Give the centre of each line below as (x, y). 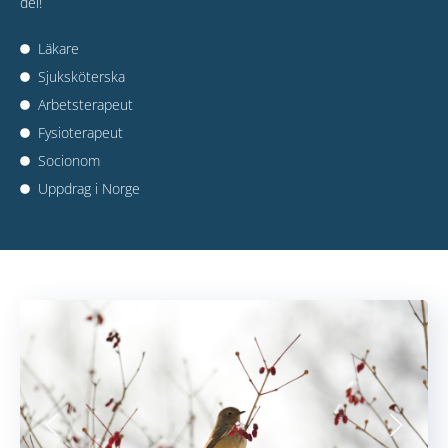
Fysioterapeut (80, 132)
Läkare (58, 48)
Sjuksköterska (81, 76)
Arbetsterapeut (85, 104)
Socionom (68, 160)
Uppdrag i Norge (88, 188)
